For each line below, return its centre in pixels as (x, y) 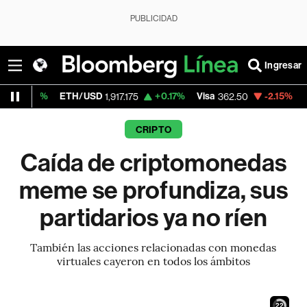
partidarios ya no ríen (153, 218)
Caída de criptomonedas (153, 163)
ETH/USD (25, 96)
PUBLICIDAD (153, 19)
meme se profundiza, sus (153, 191)
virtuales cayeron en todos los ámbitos (153, 260)
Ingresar (283, 65)
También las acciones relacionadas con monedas (153, 247)
